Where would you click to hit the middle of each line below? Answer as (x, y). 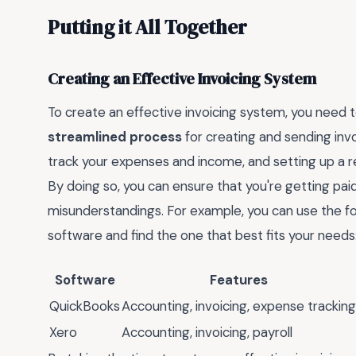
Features (239, 280)
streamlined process (115, 136)
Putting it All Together (147, 27)
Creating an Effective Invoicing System (182, 79)
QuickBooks (85, 306)
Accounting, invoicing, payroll (207, 333)
